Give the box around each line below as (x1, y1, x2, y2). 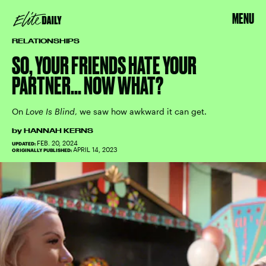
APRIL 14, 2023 (73, 145, 118, 153)
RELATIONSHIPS (12, 37, 80, 45)
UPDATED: (12, 141, 37, 147)
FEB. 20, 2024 (37, 139, 78, 147)
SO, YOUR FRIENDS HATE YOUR (12, 52, 197, 79)
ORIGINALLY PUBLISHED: (12, 147, 73, 153)
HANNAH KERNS (24, 127, 93, 134)
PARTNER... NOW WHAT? (12, 72, 163, 99)
